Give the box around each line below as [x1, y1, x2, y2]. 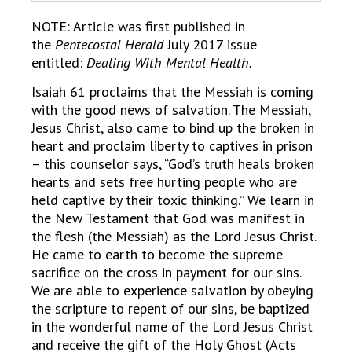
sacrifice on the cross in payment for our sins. [31, 263, 301, 282]
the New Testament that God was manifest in [31, 209, 305, 228]
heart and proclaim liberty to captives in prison [31, 137, 313, 156]
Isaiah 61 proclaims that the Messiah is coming [31, 82, 313, 101]
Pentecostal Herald [55, 35, 163, 54]
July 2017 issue [163, 35, 257, 54]
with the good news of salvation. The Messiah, [31, 101, 310, 119]
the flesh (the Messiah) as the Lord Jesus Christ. [31, 227, 316, 246]
